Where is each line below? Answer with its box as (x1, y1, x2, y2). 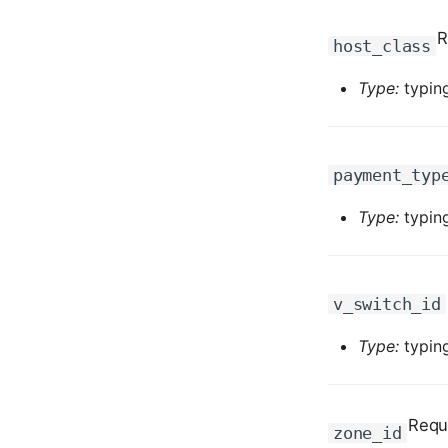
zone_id (333, 423, 402, 443)
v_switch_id (333, 294, 441, 314)
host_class (333, 36, 431, 56)
